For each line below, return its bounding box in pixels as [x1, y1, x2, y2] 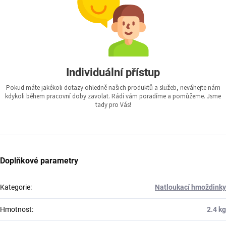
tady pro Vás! [95, 100, 131, 110]
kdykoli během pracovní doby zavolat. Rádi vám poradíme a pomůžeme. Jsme [5, 92, 221, 101]
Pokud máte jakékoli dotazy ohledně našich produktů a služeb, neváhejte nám [6, 83, 220, 93]
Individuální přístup [66, 66, 160, 79]
